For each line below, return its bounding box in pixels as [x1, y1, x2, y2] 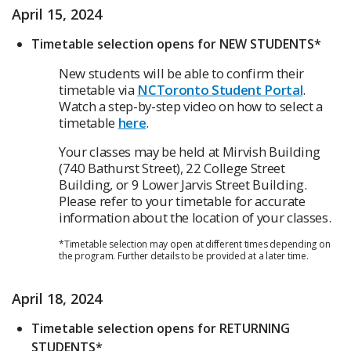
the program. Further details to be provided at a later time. [59, 249, 309, 263]
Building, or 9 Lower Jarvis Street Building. [59, 175, 307, 194]
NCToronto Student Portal [137, 81, 303, 100]
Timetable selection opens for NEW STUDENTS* [31, 35, 321, 53]
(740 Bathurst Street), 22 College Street [59, 159, 285, 178]
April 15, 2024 [12, 5, 102, 24]
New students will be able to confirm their [59, 64, 304, 83]
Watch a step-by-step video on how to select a [59, 97, 323, 116]
